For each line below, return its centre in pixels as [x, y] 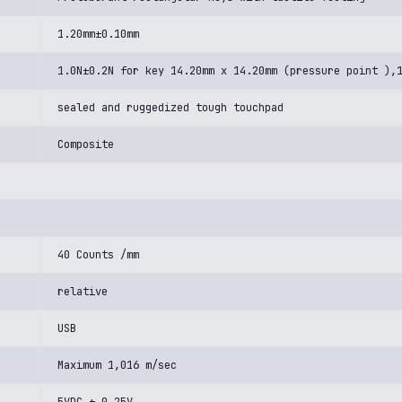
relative [83, 292]
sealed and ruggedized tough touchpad [170, 108]
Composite [86, 144]
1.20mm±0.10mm [98, 34]
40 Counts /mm [98, 255]
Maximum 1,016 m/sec [117, 365]
